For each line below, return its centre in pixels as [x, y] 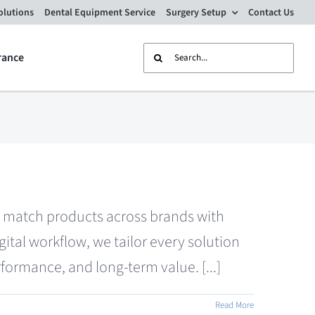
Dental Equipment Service [100, 12]
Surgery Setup [197, 12]
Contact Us [271, 12]
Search [164, 54]
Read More [234, 305]
